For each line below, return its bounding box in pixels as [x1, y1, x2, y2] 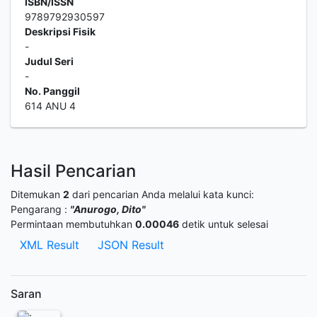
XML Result [20, 238, 79, 253]
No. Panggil [25, 85, 80, 98]
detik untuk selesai [179, 218, 268, 231]
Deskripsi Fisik [25, 25, 96, 38]
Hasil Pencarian [11, 161, 136, 182]
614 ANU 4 [25, 100, 76, 113]
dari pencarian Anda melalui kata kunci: [69, 188, 254, 201]
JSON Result [98, 238, 164, 253]
